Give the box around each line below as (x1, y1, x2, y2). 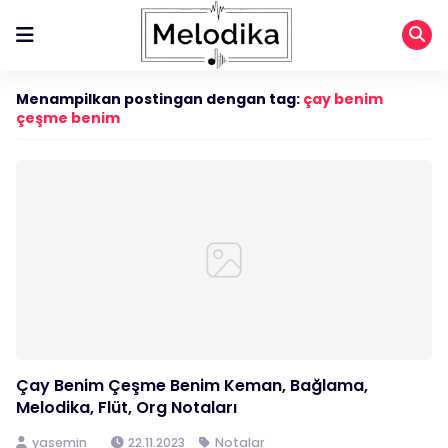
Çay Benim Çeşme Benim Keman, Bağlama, (16, 374, 368, 397)
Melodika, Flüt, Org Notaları (16, 396, 237, 419)
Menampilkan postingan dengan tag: (16, 89, 303, 109)
